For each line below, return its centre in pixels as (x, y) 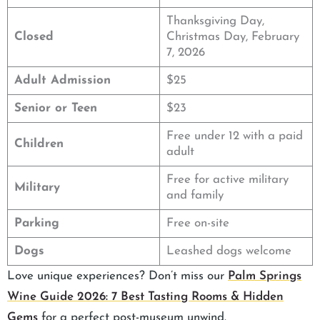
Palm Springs (265, 276)
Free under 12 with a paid (234, 136)
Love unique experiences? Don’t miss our (117, 276)
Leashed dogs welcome (229, 251)
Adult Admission (62, 80)
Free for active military (227, 179)
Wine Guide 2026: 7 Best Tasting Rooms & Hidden (145, 296)
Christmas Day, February (232, 36)
